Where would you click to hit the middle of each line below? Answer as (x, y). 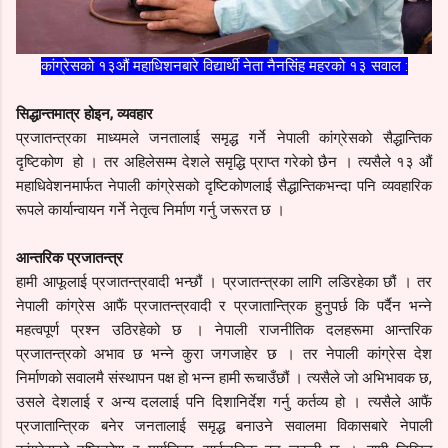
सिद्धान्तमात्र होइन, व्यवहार (84, 113)
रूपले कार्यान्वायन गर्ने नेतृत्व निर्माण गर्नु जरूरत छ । (152, 209)
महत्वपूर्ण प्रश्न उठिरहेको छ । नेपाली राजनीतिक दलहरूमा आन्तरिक (224, 329)
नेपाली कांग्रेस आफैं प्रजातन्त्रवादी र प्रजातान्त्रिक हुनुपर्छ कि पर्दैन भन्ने (224, 305)
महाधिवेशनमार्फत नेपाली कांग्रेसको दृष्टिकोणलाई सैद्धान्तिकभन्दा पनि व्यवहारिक (224, 185)
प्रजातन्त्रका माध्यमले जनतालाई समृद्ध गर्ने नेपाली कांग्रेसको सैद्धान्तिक (224, 137)
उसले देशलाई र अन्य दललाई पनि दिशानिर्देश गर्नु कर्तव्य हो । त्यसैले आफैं (224, 401)
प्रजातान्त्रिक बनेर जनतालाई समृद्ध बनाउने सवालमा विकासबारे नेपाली (224, 425)
